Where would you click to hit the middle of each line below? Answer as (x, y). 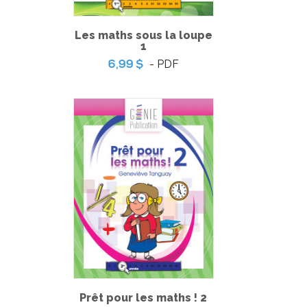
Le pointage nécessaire (153, 163)
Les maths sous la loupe (143, 35)
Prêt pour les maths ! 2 (143, 298)
